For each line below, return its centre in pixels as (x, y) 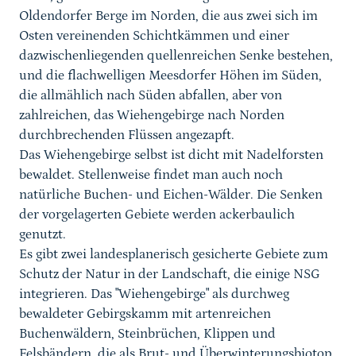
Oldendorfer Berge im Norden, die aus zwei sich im (168, 16)
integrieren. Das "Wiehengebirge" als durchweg (154, 294)
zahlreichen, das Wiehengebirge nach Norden (152, 116)
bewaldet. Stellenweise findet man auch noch (151, 175)
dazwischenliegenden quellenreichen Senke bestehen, (176, 56)
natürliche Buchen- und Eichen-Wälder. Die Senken (171, 195)
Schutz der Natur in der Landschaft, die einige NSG (170, 275)
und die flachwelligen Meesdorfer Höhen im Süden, (170, 76)
